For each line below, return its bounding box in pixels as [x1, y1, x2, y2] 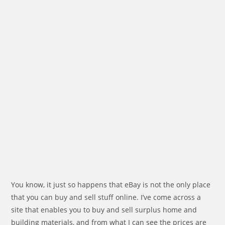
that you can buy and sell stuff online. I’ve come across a [11, 192, 201, 202]
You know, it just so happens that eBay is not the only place [11, 180, 211, 189]
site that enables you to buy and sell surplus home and [11, 205, 197, 214]
